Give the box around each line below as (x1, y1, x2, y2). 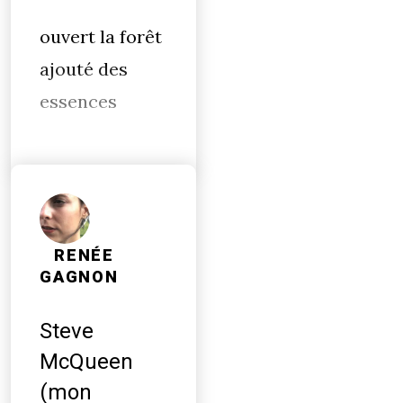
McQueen (40, 349, 133, 374)
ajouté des (40, 58, 128, 80)
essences (40, 90, 117, 112)
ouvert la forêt (40, 25, 162, 48)
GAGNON (40, 267, 119, 287)
